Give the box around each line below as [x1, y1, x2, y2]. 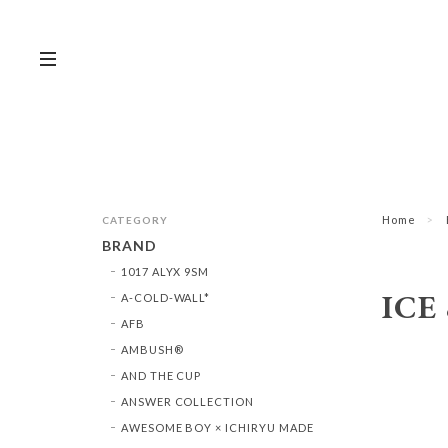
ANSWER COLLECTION [120, 394, 255, 408]
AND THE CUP [120, 368, 202, 382]
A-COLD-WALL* [120, 290, 211, 304]
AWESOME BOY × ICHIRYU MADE [120, 420, 314, 434]
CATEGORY [102, 213, 168, 226]
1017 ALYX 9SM [120, 264, 210, 278]
